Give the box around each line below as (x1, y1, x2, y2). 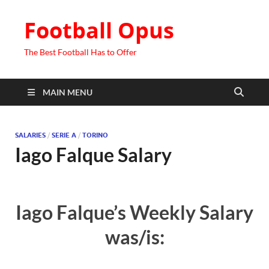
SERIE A (52, 131, 76, 139)
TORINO (82, 131, 108, 139)
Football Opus (24, 16, 174, 45)
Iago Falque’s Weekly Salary (16, 200, 253, 224)
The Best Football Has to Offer (24, 47, 137, 57)
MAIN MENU (43, 87, 92, 97)
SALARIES (15, 131, 46, 139)
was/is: (104, 225, 165, 249)
